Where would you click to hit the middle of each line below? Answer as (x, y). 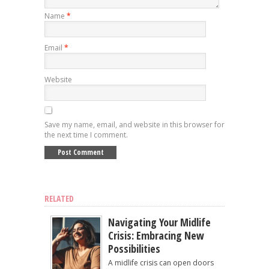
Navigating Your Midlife (159, 222)
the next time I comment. (86, 134)
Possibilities (134, 248)
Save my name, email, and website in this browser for (134, 124)
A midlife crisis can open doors (161, 262)
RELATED (59, 198)
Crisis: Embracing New (156, 235)
